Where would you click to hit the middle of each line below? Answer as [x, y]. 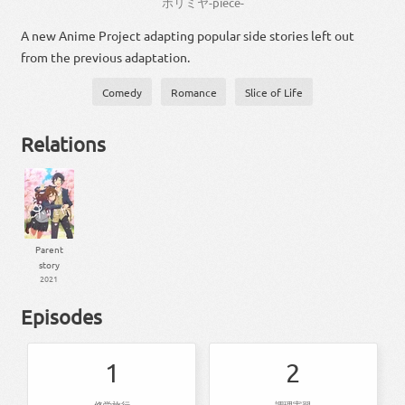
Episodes [62, 316]
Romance [193, 92]
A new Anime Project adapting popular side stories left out [188, 36]
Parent [49, 249]
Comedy [122, 92]
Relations [64, 144]
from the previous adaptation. [106, 57]
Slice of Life [274, 92]
